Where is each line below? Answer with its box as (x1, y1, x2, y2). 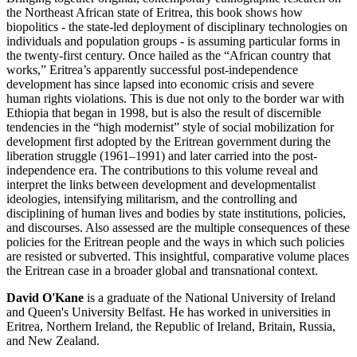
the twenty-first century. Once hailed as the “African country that (6, 49, 331, 63)
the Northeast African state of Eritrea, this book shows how (6, 6, 303, 20)
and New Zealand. (6, 334, 100, 348)
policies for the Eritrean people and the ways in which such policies (6, 235, 344, 249)
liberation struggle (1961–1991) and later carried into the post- (6, 149, 317, 163)
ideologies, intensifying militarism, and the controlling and (6, 192, 297, 206)
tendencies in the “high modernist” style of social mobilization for (6, 120, 334, 135)
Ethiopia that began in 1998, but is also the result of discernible (6, 106, 321, 120)
